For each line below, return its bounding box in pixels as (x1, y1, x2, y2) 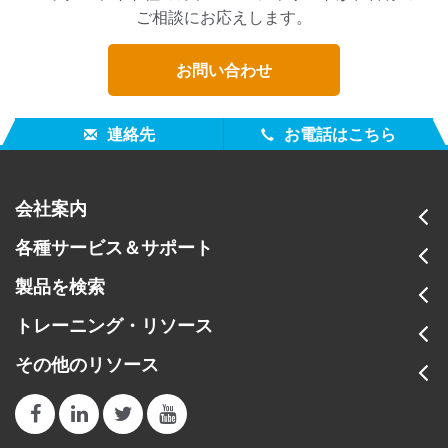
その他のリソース (15, 353, 159, 376)
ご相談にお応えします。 (136, 7, 312, 28)
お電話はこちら (280, 123, 396, 144)
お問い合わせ (175, 60, 272, 81)
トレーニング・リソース (15, 314, 213, 337)
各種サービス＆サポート (15, 236, 213, 259)
